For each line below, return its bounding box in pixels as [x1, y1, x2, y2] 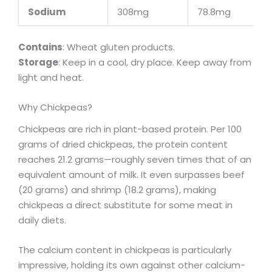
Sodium [28, 5, 66, 18]
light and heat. [18, 71, 84, 84]
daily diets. [18, 213, 66, 226]
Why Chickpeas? [18, 101, 92, 114]
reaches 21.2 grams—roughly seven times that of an [18, 152, 251, 166]
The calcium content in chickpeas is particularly [18, 243, 231, 256]
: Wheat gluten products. [63, 41, 175, 54]
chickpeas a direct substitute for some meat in [18, 198, 233, 211]
